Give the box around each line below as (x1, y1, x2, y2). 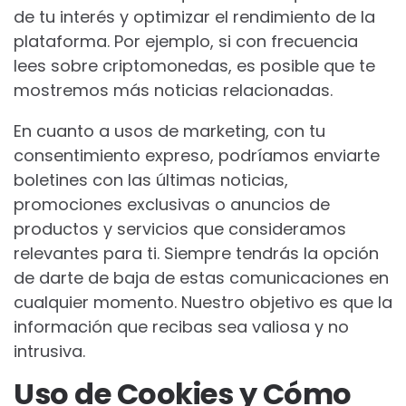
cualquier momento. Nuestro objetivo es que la (14, 291, 392, 314)
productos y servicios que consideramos (14, 217, 346, 240)
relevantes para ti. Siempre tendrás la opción (14, 242, 379, 265)
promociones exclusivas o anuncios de (14, 193, 330, 216)
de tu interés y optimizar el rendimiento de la (14, 5, 375, 28)
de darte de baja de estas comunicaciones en (14, 266, 389, 289)
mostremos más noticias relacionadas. (14, 79, 333, 101)
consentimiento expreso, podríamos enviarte (14, 144, 380, 167)
